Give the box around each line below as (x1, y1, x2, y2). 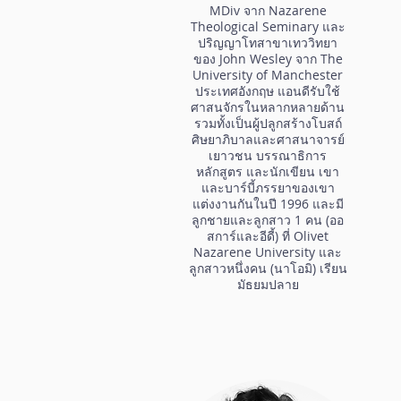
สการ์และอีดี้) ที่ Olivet (207, 226, 328, 244)
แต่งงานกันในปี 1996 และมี (192, 194, 344, 212)
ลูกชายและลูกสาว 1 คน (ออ (192, 210, 344, 228)
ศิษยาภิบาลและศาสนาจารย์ (191, 130, 345, 148)
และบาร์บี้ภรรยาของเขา (200, 178, 335, 196)
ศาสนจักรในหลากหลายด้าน (191, 98, 345, 115)
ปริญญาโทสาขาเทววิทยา (198, 33, 337, 51)
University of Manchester (192, 65, 343, 83)
